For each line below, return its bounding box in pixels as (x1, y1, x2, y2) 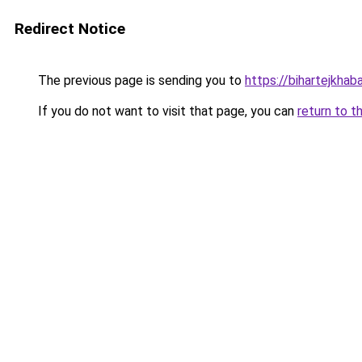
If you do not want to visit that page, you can (35, 103, 297, 119)
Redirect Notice (15, 19, 125, 38)
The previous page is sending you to (35, 73, 245, 88)
